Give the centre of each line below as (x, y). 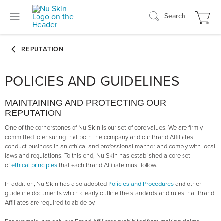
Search (175, 16)
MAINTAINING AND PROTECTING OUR (86, 103)
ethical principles (34, 165)
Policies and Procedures (141, 184)
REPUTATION (33, 113)
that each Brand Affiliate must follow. (108, 165)
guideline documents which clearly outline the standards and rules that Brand (110, 193)
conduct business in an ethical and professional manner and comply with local (110, 147)
